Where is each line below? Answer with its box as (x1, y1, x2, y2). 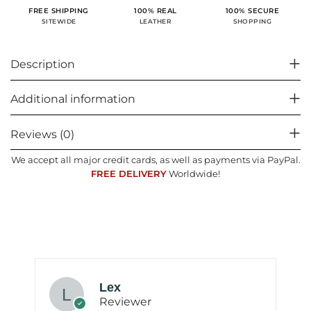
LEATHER (139, 18, 172, 26)
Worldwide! (167, 169, 220, 180)
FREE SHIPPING (28, 6, 89, 15)
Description (10, 58, 75, 72)
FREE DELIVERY (91, 169, 167, 180)
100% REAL (134, 6, 177, 15)
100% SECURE (225, 6, 280, 15)
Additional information (10, 92, 135, 106)
